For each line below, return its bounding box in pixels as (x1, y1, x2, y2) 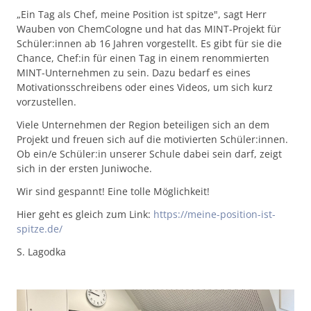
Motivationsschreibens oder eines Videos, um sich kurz (17, 81, 273, 94)
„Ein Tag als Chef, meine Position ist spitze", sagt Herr (17, 8, 267, 21)
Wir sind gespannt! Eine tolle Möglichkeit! (17, 185, 210, 198)
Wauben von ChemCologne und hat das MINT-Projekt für (17, 22, 281, 35)
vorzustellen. (17, 95, 76, 108)
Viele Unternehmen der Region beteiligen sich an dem (17, 118, 269, 131)
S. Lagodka (17, 245, 66, 258)
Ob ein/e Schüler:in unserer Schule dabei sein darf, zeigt (17, 147, 282, 160)
